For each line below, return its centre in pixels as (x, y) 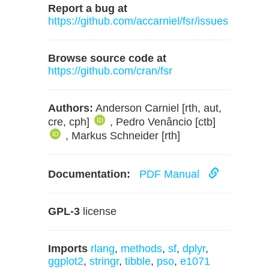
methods (141, 249)
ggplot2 (66, 261)
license (98, 211)
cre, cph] (70, 122)
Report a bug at (88, 8)
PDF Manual (171, 174)
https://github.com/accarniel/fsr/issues (138, 21)
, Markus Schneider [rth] (123, 136)
